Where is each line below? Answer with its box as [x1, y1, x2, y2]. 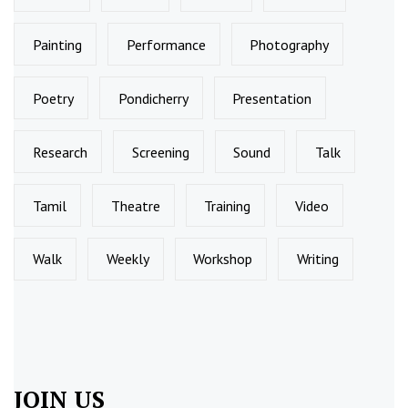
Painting [32, 35, 82, 54]
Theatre [110, 196, 160, 215]
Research [32, 142, 87, 161]
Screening [131, 142, 189, 161]
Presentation [232, 88, 312, 107]
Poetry [32, 88, 74, 107]
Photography [250, 35, 330, 54]
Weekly [106, 250, 149, 269]
